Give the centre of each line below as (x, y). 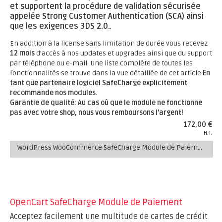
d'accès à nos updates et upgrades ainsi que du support (123, 53)
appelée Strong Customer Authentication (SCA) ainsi (107, 16)
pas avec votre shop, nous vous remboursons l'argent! (97, 113)
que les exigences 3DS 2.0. (60, 26)
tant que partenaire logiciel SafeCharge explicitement (99, 83)
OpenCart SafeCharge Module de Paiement (96, 202)
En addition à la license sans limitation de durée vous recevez (109, 43)
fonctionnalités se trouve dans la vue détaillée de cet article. (106, 73)
